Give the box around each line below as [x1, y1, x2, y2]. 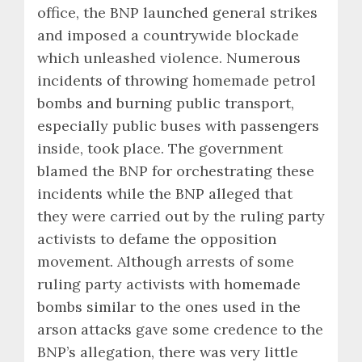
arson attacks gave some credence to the [37, 319, 323, 339]
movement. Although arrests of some [37, 251, 294, 271]
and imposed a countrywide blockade [37, 25, 299, 44]
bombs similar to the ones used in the [37, 297, 301, 316]
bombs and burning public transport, [37, 93, 294, 112]
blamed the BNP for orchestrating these [37, 161, 314, 180]
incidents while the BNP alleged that [37, 183, 293, 203]
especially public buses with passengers [37, 116, 319, 135]
